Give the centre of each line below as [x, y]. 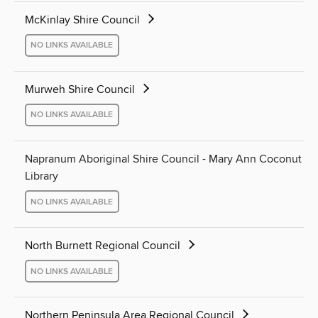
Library [42, 176]
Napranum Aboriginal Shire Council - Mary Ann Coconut [163, 159]
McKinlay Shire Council [84, 20]
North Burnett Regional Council [104, 246]
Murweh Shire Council [81, 89]
